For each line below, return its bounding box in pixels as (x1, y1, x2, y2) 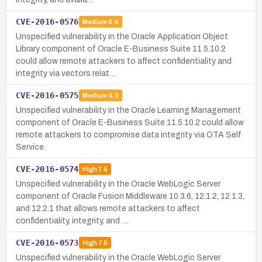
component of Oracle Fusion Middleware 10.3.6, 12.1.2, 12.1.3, (16, 191, 244, 201)
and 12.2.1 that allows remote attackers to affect (16, 204, 200, 213)
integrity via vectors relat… (16, 68, 116, 78)
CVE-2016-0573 (16, 237, 79, 247)
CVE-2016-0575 (16, 90, 79, 100)
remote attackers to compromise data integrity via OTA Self (16, 130, 242, 139)
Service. (16, 142, 46, 151)
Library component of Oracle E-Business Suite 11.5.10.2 (16, 44, 226, 53)
